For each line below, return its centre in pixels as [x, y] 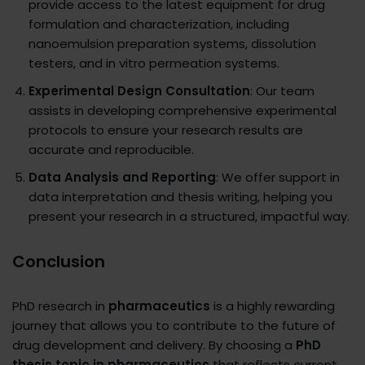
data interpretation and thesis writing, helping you [180, 197]
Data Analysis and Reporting [122, 178]
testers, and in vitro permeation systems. [154, 64]
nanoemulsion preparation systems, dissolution [172, 44]
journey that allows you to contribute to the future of [174, 326]
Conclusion [59, 262]
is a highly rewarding [273, 306]
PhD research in [60, 306]
